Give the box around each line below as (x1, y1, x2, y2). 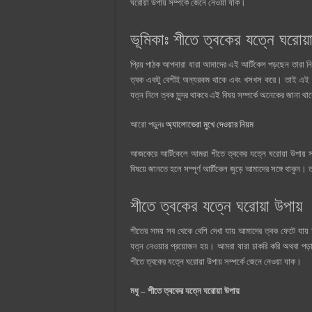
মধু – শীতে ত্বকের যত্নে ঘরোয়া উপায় (130, 286, 240, 297)
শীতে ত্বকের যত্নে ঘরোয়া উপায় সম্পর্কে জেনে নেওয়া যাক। (130, 256, 302, 267)
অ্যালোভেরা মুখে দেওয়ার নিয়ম (166, 119, 253, 130)
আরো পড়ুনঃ (130, 119, 166, 130)
